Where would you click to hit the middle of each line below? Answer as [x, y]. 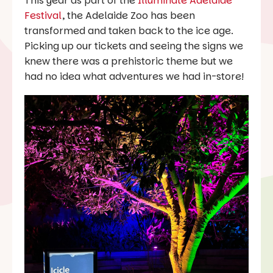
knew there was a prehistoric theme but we [129, 62]
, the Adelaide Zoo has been [129, 16]
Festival [43, 16]
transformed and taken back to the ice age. [129, 31]
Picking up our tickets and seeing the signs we [134, 46]
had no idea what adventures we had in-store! [134, 77]
